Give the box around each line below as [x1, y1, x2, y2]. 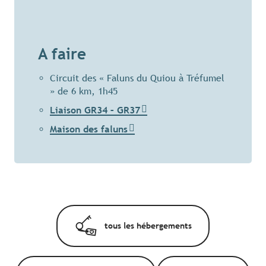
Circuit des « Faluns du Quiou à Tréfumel [50, 72, 224, 84]
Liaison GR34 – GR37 [50, 104, 140, 116]
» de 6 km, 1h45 [50, 85, 118, 97]
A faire [38, 45, 86, 64]
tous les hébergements [104, 220, 192, 231]
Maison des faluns [50, 123, 128, 135]
